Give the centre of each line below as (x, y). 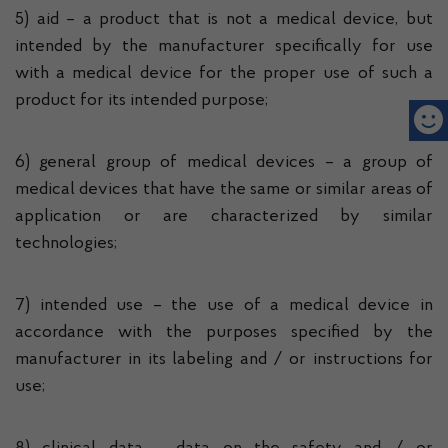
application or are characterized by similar (224, 217)
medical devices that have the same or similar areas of (224, 190)
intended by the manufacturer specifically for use (224, 47)
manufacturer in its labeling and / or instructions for (224, 360)
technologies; (66, 244)
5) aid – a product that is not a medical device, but (224, 20)
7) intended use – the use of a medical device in (224, 306)
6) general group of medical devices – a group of (224, 163)
